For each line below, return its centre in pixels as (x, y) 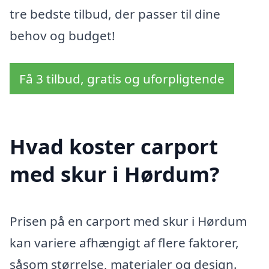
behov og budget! (62, 36)
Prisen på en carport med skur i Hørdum (128, 221)
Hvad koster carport (114, 147)
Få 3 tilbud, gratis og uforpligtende (122, 78)
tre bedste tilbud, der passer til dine (115, 14)
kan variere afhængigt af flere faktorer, (124, 243)
